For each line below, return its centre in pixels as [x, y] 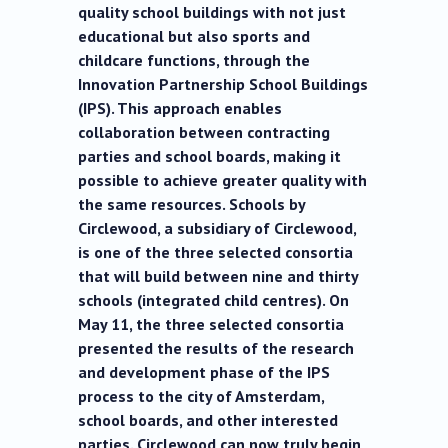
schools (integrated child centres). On [214, 300]
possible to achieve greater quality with [223, 180]
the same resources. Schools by [192, 204]
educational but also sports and [194, 36]
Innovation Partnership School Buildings [223, 84]
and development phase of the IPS [204, 372]
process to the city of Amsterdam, [201, 396]
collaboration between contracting [204, 132]
